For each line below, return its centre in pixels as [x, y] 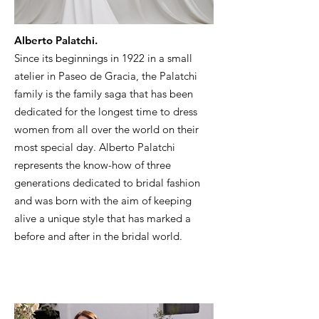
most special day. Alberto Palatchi [95, 147]
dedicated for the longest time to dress [106, 111]
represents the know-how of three [93, 165]
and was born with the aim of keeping [103, 200]
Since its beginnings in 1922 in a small [103, 58]
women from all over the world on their [106, 129]
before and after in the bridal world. [98, 236]
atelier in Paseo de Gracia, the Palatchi [106, 76]
